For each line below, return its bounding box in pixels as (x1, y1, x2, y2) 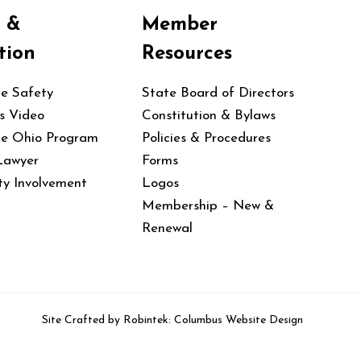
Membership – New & (142, 198, 274, 213)
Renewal (142, 221, 193, 235)
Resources (142, 44, 232, 64)
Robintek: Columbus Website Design (123, 313, 303, 326)
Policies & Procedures (142, 131, 271, 145)
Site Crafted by (42, 313, 123, 326)
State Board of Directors (142, 85, 294, 100)
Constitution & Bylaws (142, 108, 276, 122)
